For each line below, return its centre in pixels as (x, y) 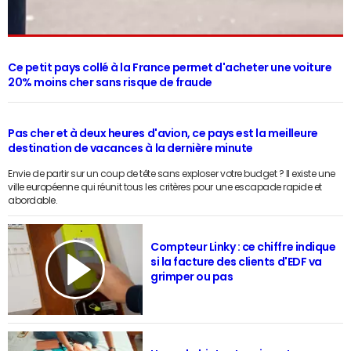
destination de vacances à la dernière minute (130, 148)
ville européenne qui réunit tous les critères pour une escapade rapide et (165, 187)
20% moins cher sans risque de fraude (110, 82)
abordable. (33, 200)
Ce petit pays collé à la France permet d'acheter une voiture (170, 67)
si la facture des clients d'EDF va (236, 261)
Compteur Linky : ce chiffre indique (243, 246)
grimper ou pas (192, 276)
